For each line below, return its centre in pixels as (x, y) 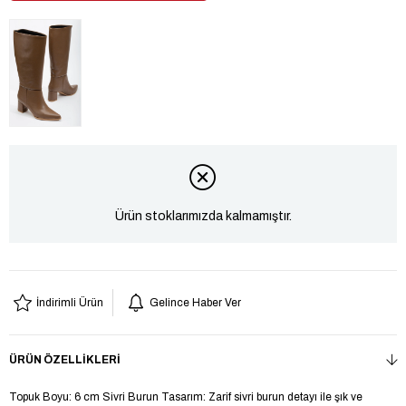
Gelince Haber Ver (195, 302)
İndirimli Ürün (70, 302)
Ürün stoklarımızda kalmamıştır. (203, 217)
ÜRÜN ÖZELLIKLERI (65, 359)
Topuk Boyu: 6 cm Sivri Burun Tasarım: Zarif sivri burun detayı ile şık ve (186, 396)
